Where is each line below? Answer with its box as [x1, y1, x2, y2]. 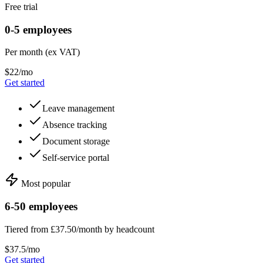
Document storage [42, 136, 110, 147]
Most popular [19, 178, 70, 189]
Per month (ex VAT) [5, 47, 80, 58]
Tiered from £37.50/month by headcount [5, 224, 154, 234]
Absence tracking [42, 120, 107, 130]
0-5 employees [5, 23, 72, 36]
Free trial [5, 2, 38, 12]
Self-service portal [42, 153, 109, 163]
